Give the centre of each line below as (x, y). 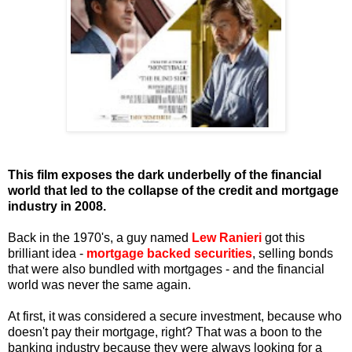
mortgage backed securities (169, 253)
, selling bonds (293, 253)
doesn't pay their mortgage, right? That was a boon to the (165, 332)
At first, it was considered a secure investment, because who (175, 316)
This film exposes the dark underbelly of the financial (165, 174)
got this (283, 237)
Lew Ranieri (227, 237)
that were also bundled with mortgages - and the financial (166, 269)
